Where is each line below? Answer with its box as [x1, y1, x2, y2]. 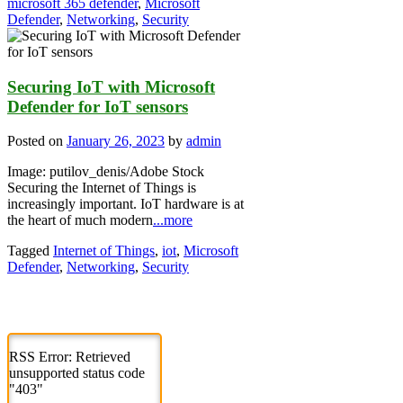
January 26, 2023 [67, 133, 165, 149]
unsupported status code [9, 365, 145, 381]
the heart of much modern [7, 212, 153, 228]
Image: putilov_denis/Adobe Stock [7, 164, 204, 180]
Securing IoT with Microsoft [7, 76, 215, 96]
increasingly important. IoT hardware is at [7, 196, 244, 212]
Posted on [7, 133, 67, 149]
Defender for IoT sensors [7, 96, 188, 116]
